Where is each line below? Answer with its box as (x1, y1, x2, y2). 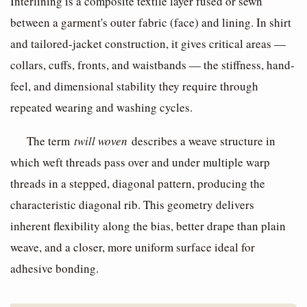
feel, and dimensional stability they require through (10, 78, 258, 95)
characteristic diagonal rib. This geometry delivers (10, 197, 254, 213)
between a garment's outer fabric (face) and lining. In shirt (10, 14, 291, 31)
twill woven (73, 133, 127, 149)
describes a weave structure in (127, 133, 275, 149)
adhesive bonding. (10, 260, 99, 277)
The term (26, 133, 74, 149)
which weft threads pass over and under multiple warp (10, 154, 270, 171)
